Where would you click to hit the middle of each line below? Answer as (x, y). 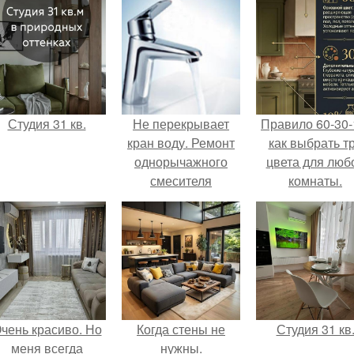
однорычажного (181, 162)
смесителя (181, 181)
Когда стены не (181, 330)
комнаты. (315, 181)
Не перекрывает (181, 124)
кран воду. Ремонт (181, 143)
